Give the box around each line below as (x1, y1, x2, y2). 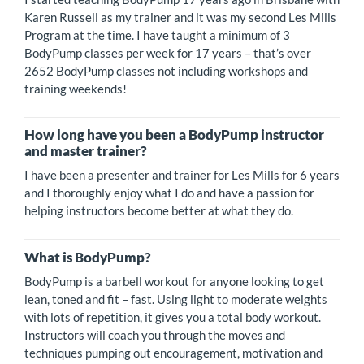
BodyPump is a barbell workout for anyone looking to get (24, 274, 324, 289)
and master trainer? (24, 142, 147, 160)
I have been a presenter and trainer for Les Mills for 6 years (24, 167, 340, 183)
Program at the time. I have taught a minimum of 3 (24, 27, 290, 42)
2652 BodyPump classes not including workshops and (24, 63, 308, 78)
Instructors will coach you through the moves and (24, 327, 285, 343)
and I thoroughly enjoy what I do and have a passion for (24, 185, 314, 201)
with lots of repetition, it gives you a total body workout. (24, 310, 321, 325)
